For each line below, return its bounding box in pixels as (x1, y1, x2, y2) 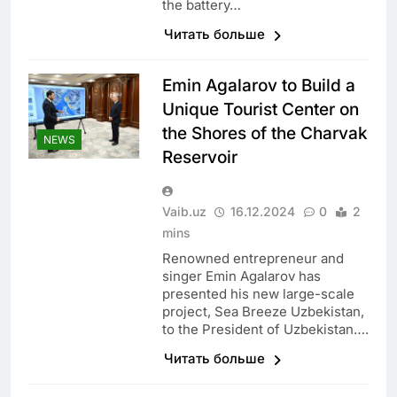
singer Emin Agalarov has (161, 268, 321, 285)
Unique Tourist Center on (161, 99, 359, 121)
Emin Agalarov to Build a (161, 75, 355, 97)
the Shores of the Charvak (161, 123, 368, 144)
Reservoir (161, 147, 237, 168)
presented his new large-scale (161, 285, 354, 303)
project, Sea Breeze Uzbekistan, (161, 303, 364, 321)
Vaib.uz (161, 204, 206, 220)
